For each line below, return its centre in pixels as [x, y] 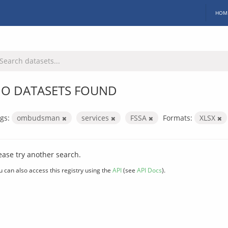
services [96, 118]
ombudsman [39, 118]
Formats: [178, 118]
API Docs [149, 170]
